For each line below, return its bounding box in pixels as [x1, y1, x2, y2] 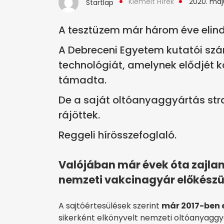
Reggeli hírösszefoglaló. [58, 128, 176, 142]
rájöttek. [58, 108, 100, 122]
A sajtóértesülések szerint [58, 200, 161, 212]
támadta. [58, 73, 106, 87]
